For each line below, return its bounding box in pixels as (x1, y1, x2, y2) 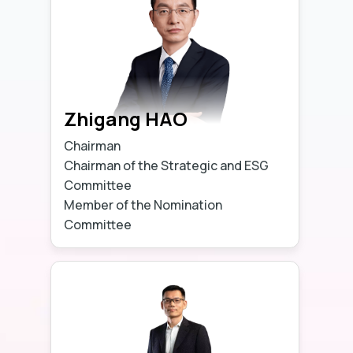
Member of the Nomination (64, 195, 222, 214)
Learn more (198, 215, 270, 233)
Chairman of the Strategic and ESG (64, 156, 269, 174)
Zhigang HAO (64, 105, 188, 132)
